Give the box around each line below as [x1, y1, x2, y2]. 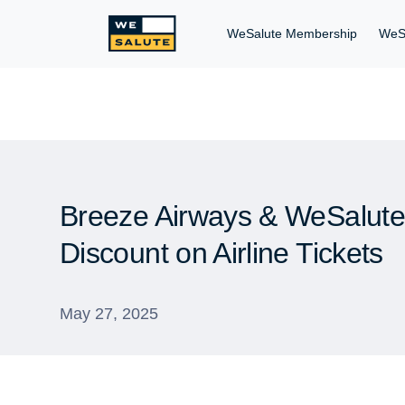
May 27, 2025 [60, 305, 158, 323]
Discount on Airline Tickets [60, 237, 383, 269]
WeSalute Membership [227, 26, 357, 41]
